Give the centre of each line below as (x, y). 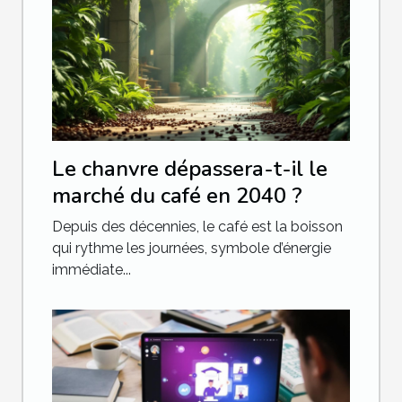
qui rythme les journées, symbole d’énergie (192, 248)
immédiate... (92, 269)
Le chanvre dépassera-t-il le (190, 168)
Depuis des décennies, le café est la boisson (197, 226)
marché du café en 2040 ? (177, 195)
